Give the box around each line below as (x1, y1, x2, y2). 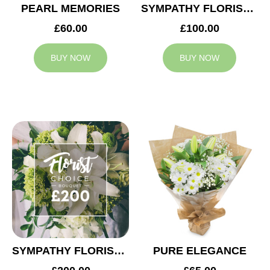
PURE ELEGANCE (152, 245, 246, 257)
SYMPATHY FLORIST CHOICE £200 (114, 245, 125, 257)
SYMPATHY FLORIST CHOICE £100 (243, 2, 254, 15)
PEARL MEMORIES (21, 2, 120, 15)
